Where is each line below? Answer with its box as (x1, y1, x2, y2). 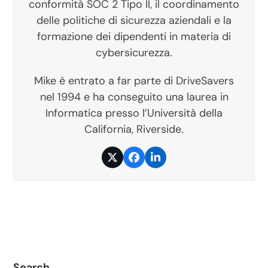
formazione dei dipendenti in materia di (37, 29, 231, 44)
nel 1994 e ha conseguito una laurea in (39, 90, 229, 105)
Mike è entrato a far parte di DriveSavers (34, 74, 234, 89)
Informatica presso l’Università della (45, 106, 223, 121)
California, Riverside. (84, 122, 184, 137)
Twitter (111, 154, 147, 169)
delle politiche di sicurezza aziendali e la (36, 13, 232, 28)
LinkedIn (154, 154, 194, 169)
